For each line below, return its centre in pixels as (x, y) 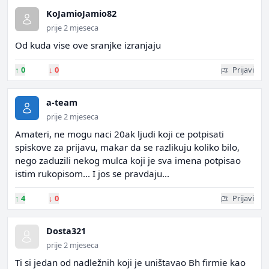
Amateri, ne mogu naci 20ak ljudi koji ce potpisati (119, 134)
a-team (62, 102)
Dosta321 (66, 231)
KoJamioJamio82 (81, 14)
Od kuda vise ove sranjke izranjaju (88, 45)
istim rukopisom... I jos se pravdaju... (92, 174)
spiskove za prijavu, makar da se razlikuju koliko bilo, (127, 147)
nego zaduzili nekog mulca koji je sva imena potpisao (128, 160)
